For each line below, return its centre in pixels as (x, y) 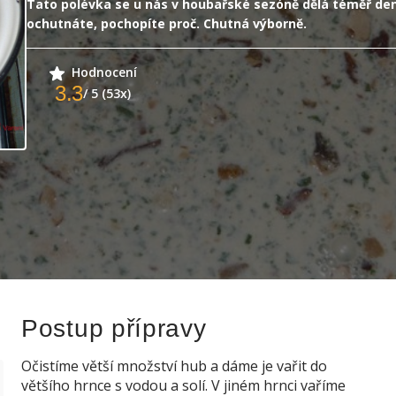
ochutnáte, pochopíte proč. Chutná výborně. (167, 23)
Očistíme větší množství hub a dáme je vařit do (174, 366)
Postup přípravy (114, 328)
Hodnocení (104, 72)
